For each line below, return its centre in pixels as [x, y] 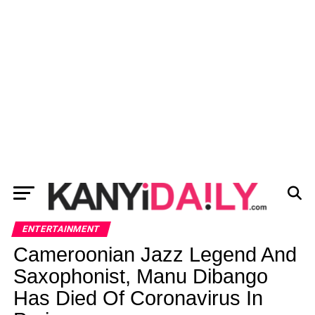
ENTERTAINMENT [61, 229]
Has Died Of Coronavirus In [138, 298]
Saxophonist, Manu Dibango [140, 276]
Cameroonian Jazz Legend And [155, 255]
